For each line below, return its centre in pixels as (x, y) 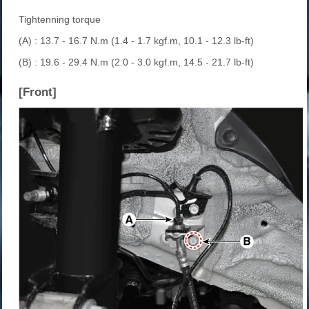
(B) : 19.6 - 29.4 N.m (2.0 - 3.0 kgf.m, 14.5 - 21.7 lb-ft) (136, 62)
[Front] (38, 92)
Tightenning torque (60, 20)
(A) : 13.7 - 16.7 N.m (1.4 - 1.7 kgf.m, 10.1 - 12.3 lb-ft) (136, 41)
